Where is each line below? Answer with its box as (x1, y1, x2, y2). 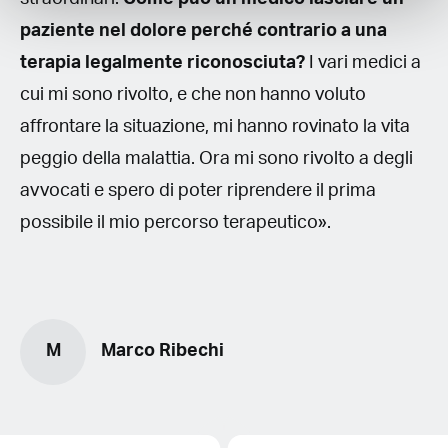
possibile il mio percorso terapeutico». (20, 213, 331, 232)
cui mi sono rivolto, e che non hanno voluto (20, 85, 366, 104)
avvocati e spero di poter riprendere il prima (20, 181, 376, 200)
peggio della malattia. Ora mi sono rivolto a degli (20, 149, 413, 168)
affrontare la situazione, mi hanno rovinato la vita (20, 117, 410, 136)
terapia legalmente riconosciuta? (20, 53, 305, 72)
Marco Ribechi (101, 342, 224, 361)
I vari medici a (305, 53, 421, 72)
